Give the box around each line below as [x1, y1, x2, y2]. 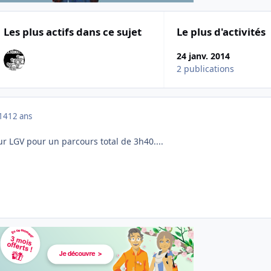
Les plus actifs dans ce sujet [3, 25, 142, 39]
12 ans [8, 111, 32, 122]
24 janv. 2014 [177, 50, 230, 62]
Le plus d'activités [177, 25, 266, 39]
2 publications [177, 63, 235, 75]
